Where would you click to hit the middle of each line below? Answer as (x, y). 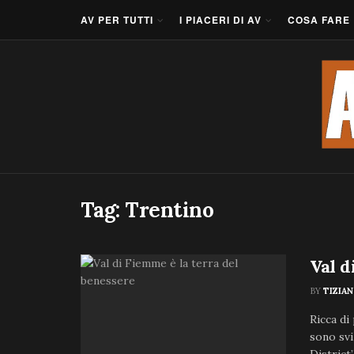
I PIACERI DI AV (220, 20)
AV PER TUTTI (117, 20)
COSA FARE (319, 20)
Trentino (169, 210)
